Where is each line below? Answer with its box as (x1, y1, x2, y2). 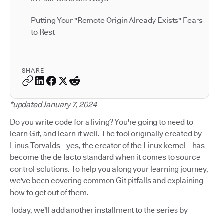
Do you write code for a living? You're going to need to (10, 117, 193, 127)
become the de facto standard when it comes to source (10, 152, 200, 162)
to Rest (31, 27, 55, 37)
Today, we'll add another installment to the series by (10, 205, 188, 215)
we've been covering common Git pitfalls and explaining (10, 175, 203, 185)
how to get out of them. (10, 187, 88, 197)
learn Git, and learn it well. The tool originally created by (10, 129, 202, 138)
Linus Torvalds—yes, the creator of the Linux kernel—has (10, 140, 205, 150)
